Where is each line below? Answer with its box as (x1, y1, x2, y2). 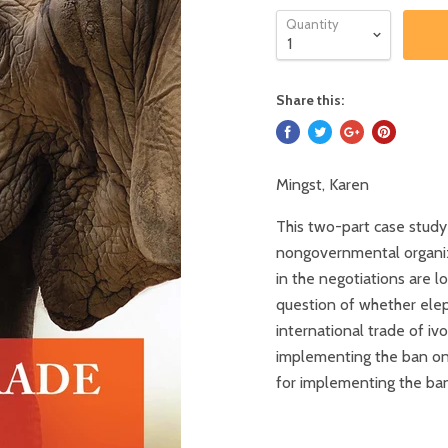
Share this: (275, 90, 344, 109)
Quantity (285, 15, 339, 32)
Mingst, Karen (275, 174, 369, 194)
